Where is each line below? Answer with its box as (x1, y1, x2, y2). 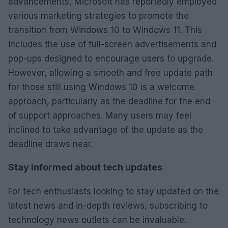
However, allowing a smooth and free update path (8, 67, 213, 78)
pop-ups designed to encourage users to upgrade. (8, 53, 214, 64)
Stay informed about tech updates (8, 161, 162, 173)
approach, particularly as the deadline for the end (8, 96, 210, 106)
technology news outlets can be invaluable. (8, 214, 186, 225)
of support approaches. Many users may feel (8, 110, 191, 121)
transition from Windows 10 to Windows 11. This (8, 24, 202, 35)
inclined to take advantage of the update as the (8, 124, 203, 135)
